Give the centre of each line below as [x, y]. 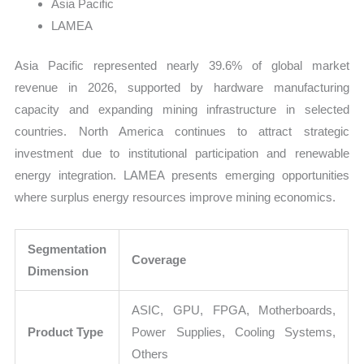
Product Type [66, 332]
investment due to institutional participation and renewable [182, 154]
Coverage [159, 260]
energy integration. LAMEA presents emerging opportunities [182, 175]
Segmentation [67, 249]
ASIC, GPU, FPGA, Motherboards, [234, 310]
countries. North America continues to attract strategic [182, 132]
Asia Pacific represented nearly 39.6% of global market [182, 66]
